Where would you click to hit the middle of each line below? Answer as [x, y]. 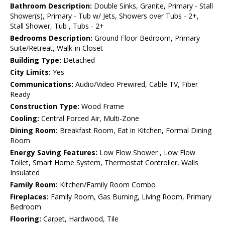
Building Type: [36, 60]
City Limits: [30, 72]
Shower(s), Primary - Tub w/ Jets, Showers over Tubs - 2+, [104, 16]
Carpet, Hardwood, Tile [80, 219]
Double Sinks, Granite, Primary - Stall [152, 6]
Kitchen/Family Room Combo [107, 185]
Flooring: [26, 219]
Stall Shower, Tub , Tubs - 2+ [57, 26]
